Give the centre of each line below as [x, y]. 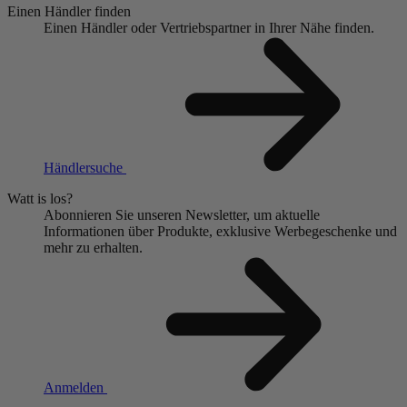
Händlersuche [85, 167]
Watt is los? [40, 198]
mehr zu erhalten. [93, 247]
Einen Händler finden [69, 11]
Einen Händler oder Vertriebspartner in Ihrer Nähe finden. [209, 27]
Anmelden [75, 387]
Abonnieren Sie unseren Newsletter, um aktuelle [182, 214]
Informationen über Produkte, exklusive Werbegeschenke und [220, 231]
